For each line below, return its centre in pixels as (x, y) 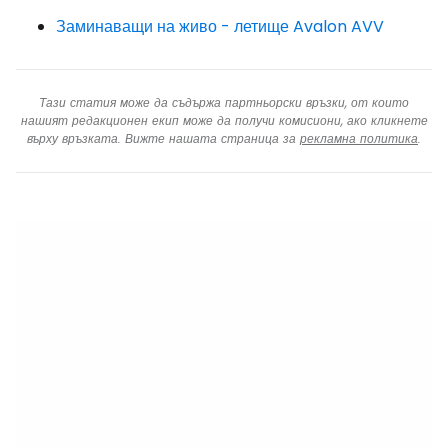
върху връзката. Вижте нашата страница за (163, 138)
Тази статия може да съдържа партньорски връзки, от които (224, 102)
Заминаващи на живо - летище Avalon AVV (220, 26)
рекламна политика (359, 138)
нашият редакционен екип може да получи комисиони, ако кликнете (224, 120)
